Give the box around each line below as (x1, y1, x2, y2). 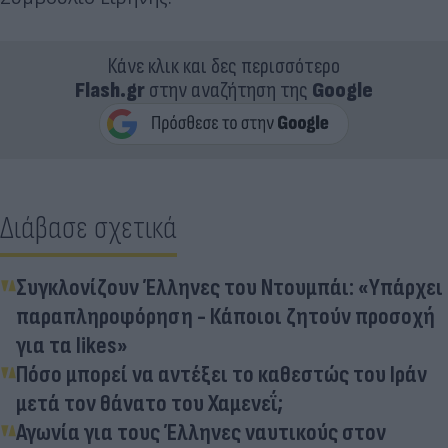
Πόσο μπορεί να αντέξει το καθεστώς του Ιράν (16, 359, 427, 389)
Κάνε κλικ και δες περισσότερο (108, 52, 340, 80)
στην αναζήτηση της (145, 76, 312, 104)
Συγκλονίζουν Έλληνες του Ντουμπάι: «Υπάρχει (16, 272, 443, 302)
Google (312, 76, 373, 104)
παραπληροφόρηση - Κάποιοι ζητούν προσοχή (16, 301, 435, 331)
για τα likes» (16, 330, 128, 360)
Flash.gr (75, 76, 145, 104)
